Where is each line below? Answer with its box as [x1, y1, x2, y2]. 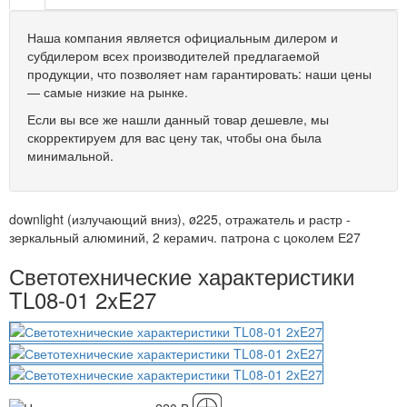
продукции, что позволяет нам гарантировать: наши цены [27, 65, 372, 83]
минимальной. [27, 146, 114, 164]
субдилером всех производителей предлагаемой [27, 46, 320, 65]
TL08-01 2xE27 [9, 283, 156, 315]
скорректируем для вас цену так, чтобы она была [27, 128, 322, 146]
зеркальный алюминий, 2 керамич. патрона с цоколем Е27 [9, 228, 361, 246]
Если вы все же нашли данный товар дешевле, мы [27, 110, 329, 128]
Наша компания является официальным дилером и [27, 28, 338, 46]
